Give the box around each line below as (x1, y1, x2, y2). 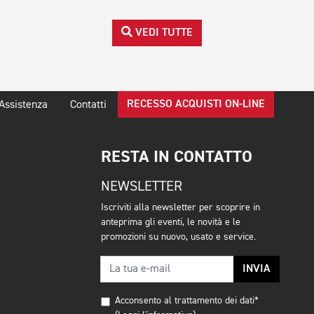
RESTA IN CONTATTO (101, 146, 252, 168)
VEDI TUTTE (132, 27, 193, 39)
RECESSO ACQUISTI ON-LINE (127, 99, 265, 111)
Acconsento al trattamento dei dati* (115, 296, 259, 306)
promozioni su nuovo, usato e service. (101, 232, 256, 243)
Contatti (70, 100, 107, 111)
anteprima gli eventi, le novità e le (101, 217, 240, 228)
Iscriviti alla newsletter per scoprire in (101, 203, 260, 213)
